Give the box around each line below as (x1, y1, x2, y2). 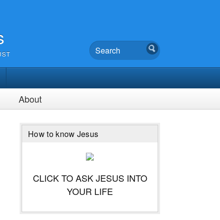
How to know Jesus (28, 128, 99, 139)
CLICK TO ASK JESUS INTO (32, 171, 147, 184)
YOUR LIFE (67, 184, 113, 197)
